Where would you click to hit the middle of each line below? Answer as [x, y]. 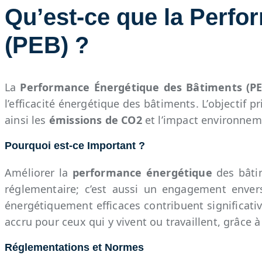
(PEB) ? [47, 45]
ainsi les [27, 120]
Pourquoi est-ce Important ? [75, 146]
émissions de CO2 [95, 120]
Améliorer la [39, 172]
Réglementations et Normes [74, 248]
